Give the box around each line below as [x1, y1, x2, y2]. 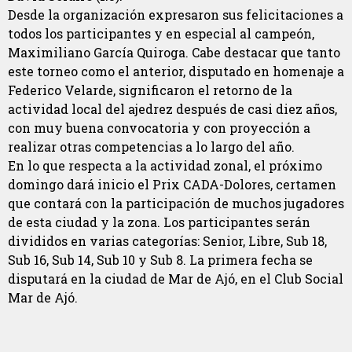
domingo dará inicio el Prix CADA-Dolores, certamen [8, 176, 336, 193]
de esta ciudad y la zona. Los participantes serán [8, 214, 310, 231]
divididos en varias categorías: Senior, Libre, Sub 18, [8, 233, 327, 250]
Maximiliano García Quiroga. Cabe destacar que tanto [8, 44, 340, 61]
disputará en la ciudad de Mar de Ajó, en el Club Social [8, 270, 343, 288]
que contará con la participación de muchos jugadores [8, 195, 344, 212]
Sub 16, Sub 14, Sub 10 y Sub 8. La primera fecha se [8, 251, 313, 269]
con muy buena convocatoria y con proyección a [8, 119, 310, 137]
